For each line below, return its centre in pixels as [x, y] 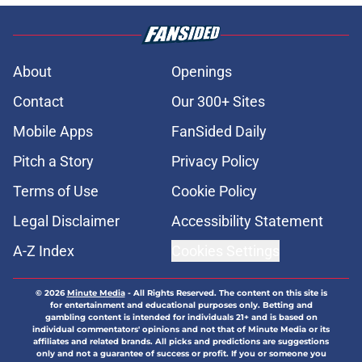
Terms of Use [56, 192]
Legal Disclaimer [66, 221]
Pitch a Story [53, 162]
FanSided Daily [219, 132]
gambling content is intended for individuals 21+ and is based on [181, 318]
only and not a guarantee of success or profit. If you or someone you [181, 354]
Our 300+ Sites [218, 102]
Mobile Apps [53, 132]
